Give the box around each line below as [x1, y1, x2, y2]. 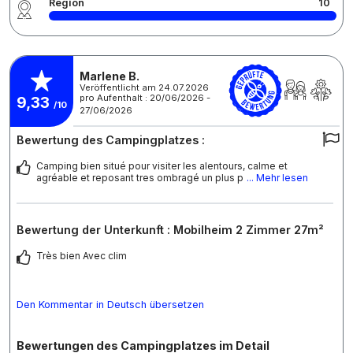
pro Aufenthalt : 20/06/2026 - [80, 91, 210, 103]
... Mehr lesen [247, 172, 308, 184]
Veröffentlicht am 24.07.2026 [80, 81, 209, 93]
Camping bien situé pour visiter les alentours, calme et [36, 160, 288, 173]
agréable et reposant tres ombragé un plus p [36, 172, 243, 184]
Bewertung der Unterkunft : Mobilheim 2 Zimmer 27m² [17, 223, 324, 237]
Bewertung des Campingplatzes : [17, 133, 205, 147]
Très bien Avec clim [36, 250, 127, 262]
